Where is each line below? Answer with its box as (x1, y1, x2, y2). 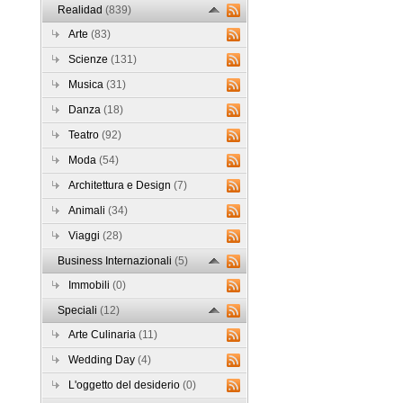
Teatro (68, 128, 103, 141)
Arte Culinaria (68, 327, 139, 341)
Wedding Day (68, 353, 139, 366)
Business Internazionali (58, 254, 175, 267)
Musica (68, 77, 107, 91)
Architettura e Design (68, 178, 175, 192)
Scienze (68, 52, 112, 66)
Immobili (68, 278, 113, 291)
